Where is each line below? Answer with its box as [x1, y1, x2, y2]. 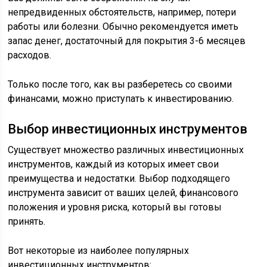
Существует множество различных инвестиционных [8, 144, 244, 156]
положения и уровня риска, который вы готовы [8, 201, 222, 213]
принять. [8, 216, 46, 227]
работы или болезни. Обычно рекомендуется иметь [8, 21, 239, 32]
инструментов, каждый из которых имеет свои [8, 159, 219, 170]
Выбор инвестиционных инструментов [8, 122, 248, 136]
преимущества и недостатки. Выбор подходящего [8, 173, 231, 184]
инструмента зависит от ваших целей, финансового [8, 187, 239, 198]
